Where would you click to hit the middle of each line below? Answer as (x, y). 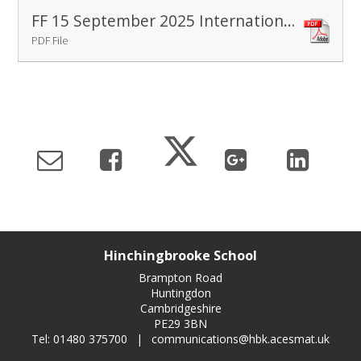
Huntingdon (180, 293)
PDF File (50, 40)
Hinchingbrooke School (180, 256)
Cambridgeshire (180, 309)
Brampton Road (180, 278)
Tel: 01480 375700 (81, 339)
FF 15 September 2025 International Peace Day (290, 20)
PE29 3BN (180, 324)
